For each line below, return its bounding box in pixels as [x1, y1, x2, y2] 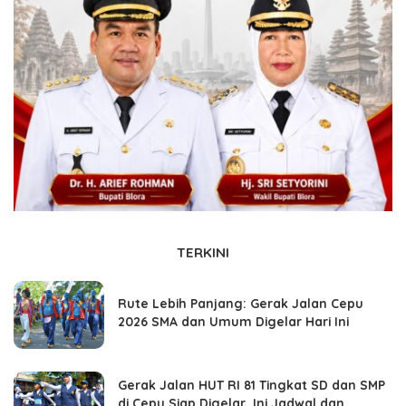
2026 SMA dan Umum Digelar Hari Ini [118, 314, 349, 330]
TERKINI [177, 244, 229, 262]
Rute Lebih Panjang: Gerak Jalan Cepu [118, 295, 363, 312]
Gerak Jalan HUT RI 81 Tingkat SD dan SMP [118, 377, 385, 393]
